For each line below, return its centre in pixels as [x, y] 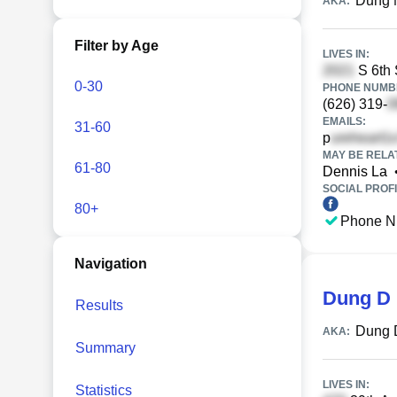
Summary [105, 348]
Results [99, 305]
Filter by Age [117, 46]
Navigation [111, 264]
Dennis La [355, 171]
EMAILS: [344, 121]
